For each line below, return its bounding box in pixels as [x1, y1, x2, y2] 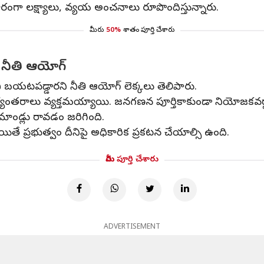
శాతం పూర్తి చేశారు [123, 26, 174, 35]
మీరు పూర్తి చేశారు [105, 154, 159, 166]
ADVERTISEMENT [104, 223, 160, 232]
